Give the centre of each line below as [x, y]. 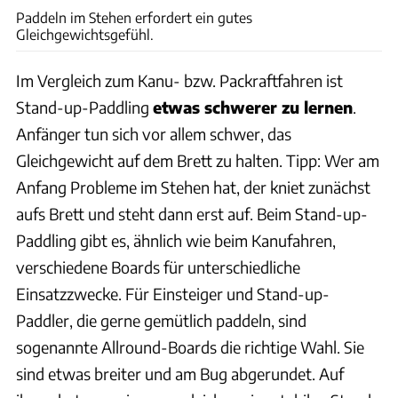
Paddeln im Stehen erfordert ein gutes [134, 18]
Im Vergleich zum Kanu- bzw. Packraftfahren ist [179, 81]
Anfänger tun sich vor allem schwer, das [154, 134]
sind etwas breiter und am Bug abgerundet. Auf [180, 374]
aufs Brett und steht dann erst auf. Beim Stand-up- [192, 214]
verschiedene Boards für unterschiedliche [158, 267]
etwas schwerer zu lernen [253, 107]
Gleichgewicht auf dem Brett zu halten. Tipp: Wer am [198, 161]
